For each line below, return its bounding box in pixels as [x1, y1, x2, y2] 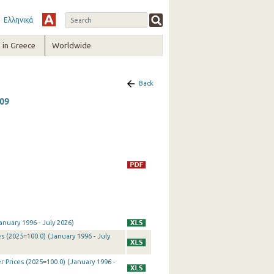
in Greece [2, 41, 35, 50]
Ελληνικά [3, 16, 33, 24]
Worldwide [52, 41, 92, 50]
